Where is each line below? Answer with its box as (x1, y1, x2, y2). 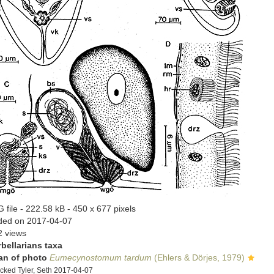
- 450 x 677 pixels (67, 204, 136, 213)
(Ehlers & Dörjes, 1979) (152, 253, 245, 262)
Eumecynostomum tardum (50, 253, 152, 262)
